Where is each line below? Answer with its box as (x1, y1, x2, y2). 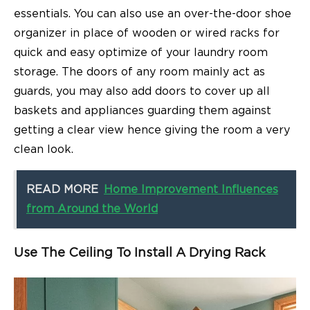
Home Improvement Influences (104, 183, 278, 195)
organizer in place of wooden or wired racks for (14, 27, 280, 39)
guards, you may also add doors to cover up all (14, 85, 270, 97)
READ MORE (26, 183, 98, 195)
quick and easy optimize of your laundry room (14, 46, 268, 58)
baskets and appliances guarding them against (14, 104, 271, 116)
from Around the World (26, 203, 158, 215)
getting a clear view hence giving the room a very (14, 124, 290, 136)
